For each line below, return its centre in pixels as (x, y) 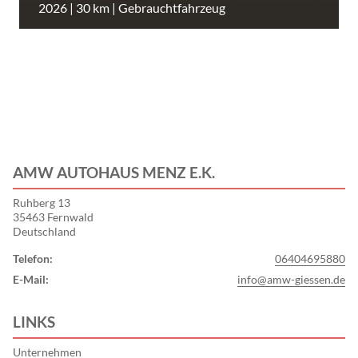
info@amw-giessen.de (291, 280)
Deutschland (44, 232)
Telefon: (33, 259)
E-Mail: (31, 280)
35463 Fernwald (53, 217)
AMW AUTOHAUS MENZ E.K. (114, 173)
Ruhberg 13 (42, 203)
